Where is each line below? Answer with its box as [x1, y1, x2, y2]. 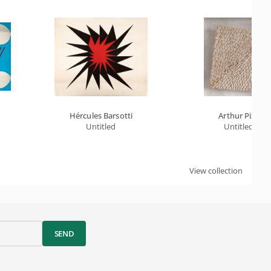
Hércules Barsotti [69, 110, 133, 121]
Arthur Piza [218, 110, 260, 121]
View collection [189, 165, 243, 176]
